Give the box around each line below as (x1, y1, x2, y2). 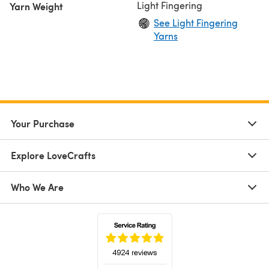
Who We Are (11, 180, 64, 194)
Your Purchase (11, 116, 74, 130)
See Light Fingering (154, 16, 238, 29)
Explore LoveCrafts (11, 148, 95, 162)
